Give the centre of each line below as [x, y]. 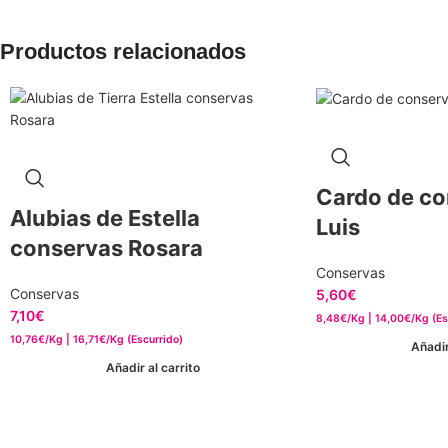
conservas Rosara [106, 248]
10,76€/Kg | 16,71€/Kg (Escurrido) [96, 339]
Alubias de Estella [105, 218]
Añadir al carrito [152, 367]
